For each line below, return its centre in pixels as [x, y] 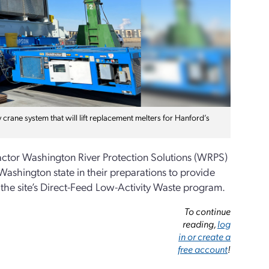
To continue [208, 211]
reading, [200, 224]
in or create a [205, 236]
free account [203, 249]
